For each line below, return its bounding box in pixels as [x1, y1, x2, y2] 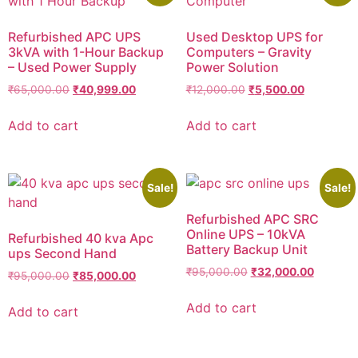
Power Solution [185, 59, 279, 76]
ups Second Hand [8, 245, 117, 261]
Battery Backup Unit [185, 241, 308, 257]
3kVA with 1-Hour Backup [8, 44, 164, 61]
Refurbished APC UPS [8, 29, 141, 46]
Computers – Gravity [185, 44, 312, 61]
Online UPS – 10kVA [185, 225, 305, 242]
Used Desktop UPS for [185, 29, 323, 46]
